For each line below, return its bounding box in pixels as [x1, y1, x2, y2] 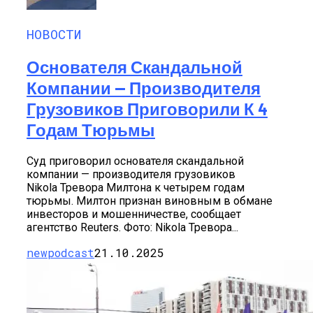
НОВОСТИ [27, 25, 81, 43]
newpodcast [27, 245, 94, 261]
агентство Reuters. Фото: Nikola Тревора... [27, 221, 238, 235]
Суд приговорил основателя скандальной [27, 154, 244, 168]
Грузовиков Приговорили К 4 [27, 99, 268, 119]
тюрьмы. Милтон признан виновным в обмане [27, 194, 272, 208]
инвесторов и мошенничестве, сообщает [27, 208, 241, 221]
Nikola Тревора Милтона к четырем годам [27, 181, 245, 195]
